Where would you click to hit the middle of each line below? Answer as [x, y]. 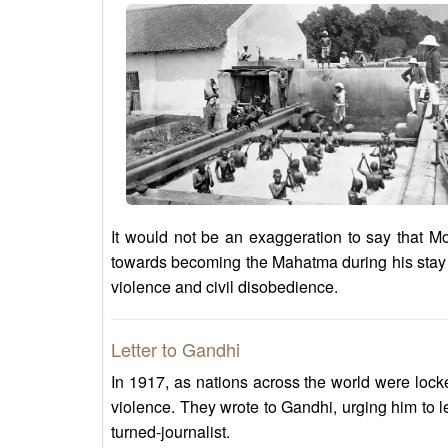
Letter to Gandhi [175, 349]
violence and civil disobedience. [224, 287]
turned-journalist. [170, 432]
